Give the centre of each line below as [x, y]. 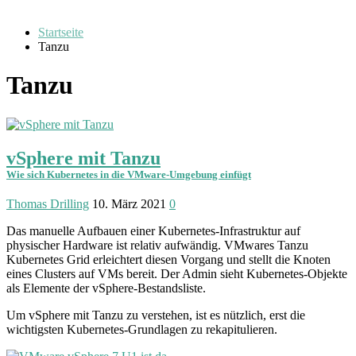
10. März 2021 [129, 203]
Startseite [61, 32]
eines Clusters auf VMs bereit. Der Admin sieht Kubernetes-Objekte [177, 273]
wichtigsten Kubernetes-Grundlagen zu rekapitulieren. [142, 329]
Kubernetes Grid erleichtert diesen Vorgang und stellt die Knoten [168, 259]
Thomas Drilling [48, 203]
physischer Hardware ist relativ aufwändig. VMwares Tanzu [157, 245]
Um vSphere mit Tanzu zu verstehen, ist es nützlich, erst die [156, 315]
